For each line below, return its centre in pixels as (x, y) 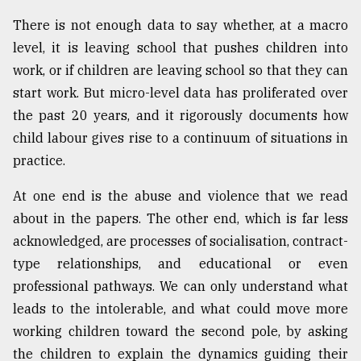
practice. (39, 161)
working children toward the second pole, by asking (180, 332)
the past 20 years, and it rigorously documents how (180, 116)
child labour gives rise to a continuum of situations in (180, 138)
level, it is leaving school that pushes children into (180, 48)
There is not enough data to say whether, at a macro (180, 25)
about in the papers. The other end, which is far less (180, 219)
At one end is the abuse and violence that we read (180, 196)
